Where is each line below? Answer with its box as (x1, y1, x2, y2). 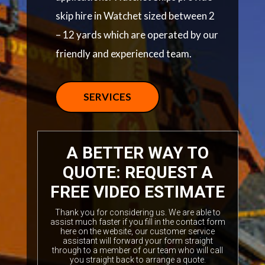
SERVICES (83, 91, 131, 103)
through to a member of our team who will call (52, 245, 224, 255)
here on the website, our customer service (60, 227, 215, 236)
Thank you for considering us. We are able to (54, 208, 221, 217)
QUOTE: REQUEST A (62, 163, 213, 182)
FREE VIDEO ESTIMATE (50, 182, 225, 202)
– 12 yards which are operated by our (55, 28, 218, 41)
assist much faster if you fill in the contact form (50, 217, 225, 227)
